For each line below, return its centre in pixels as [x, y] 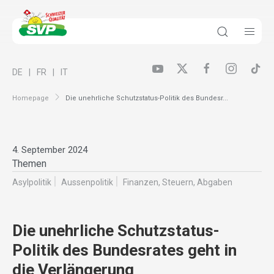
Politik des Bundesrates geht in [124, 250]
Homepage [31, 98]
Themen [29, 164]
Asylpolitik [32, 183]
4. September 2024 [50, 150]
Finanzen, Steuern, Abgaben [178, 183]
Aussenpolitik [87, 183]
